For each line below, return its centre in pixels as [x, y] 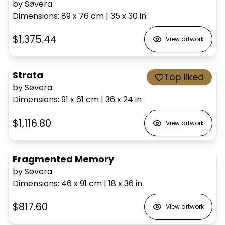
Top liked [184, 77]
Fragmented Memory [63, 159]
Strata [28, 75]
